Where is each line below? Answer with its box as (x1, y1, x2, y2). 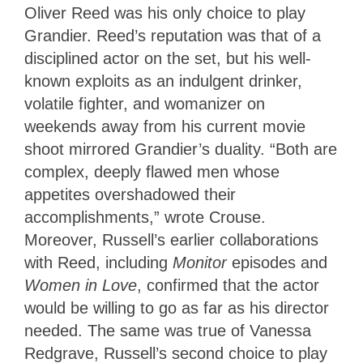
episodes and (227, 254, 327, 272)
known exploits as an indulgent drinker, (24, 72, 302, 91)
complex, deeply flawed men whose (24, 163, 280, 181)
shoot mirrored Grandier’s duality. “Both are (24, 140, 337, 159)
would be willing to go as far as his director (24, 299, 329, 318)
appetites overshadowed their (24, 186, 236, 204)
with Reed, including (24, 254, 173, 272)
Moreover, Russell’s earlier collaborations (24, 231, 318, 250)
